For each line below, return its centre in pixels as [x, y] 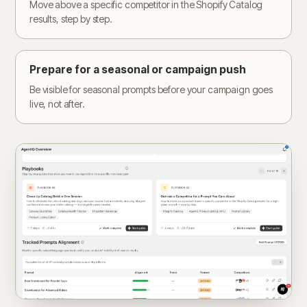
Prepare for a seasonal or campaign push [138, 70]
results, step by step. [71, 19]
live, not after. [57, 104]
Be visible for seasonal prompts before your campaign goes [151, 89]
